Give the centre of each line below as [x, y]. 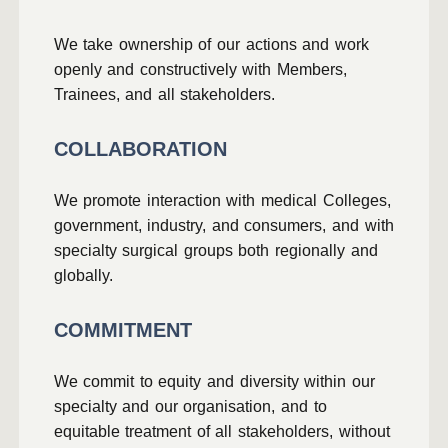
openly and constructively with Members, [200, 69]
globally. [83, 275]
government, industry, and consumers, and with [223, 225]
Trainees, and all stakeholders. [164, 94]
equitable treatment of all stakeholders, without [221, 431]
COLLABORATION [140, 149]
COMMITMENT [122, 330]
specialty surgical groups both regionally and [215, 250]
